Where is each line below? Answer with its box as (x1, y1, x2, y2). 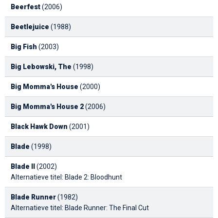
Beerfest (11, 2, 40, 11)
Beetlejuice (11, 22, 49, 31)
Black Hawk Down (11, 122, 68, 130)
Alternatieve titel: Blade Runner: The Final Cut (11, 203, 149, 212)
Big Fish (11, 42, 37, 51)
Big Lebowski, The (11, 62, 72, 71)
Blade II (11, 162, 35, 170)
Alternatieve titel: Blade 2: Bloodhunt (11, 173, 122, 181)
